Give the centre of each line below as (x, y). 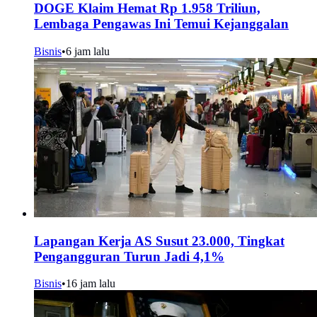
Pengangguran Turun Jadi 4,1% (129, 256)
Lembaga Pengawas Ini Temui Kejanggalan (161, 24)
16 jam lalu (91, 284)
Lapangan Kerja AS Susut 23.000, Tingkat (159, 241)
